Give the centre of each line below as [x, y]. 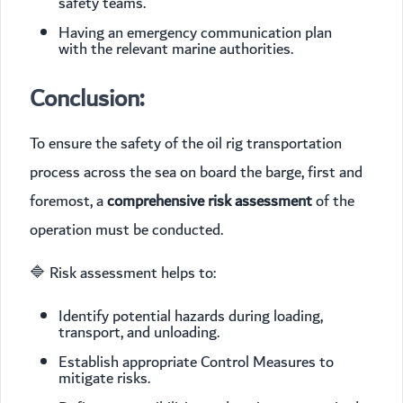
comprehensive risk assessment [210, 201]
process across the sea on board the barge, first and [196, 173]
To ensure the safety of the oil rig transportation [186, 144]
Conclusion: [87, 99]
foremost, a [68, 201]
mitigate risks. [104, 379]
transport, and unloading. [139, 333]
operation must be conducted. [126, 230]
